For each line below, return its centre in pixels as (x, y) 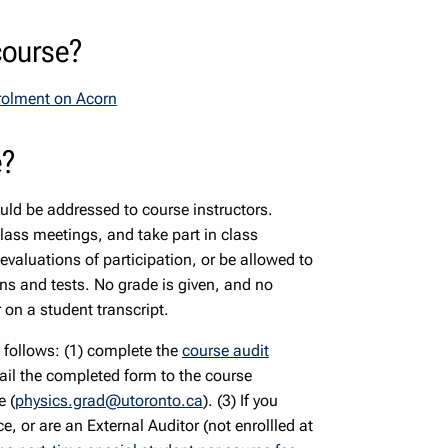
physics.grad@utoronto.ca (108, 400)
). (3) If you (240, 400)
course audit (225, 350)
